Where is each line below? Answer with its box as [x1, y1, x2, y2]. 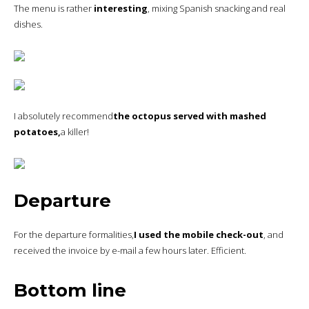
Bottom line [14, 279, 126, 301]
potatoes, [14, 126, 61, 139]
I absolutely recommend [14, 110, 113, 123]
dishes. [14, 18, 43, 31]
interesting [94, 2, 148, 15]
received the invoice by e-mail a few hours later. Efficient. [14, 243, 246, 257]
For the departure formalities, [14, 228, 134, 241]
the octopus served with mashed [113, 110, 266, 123]
